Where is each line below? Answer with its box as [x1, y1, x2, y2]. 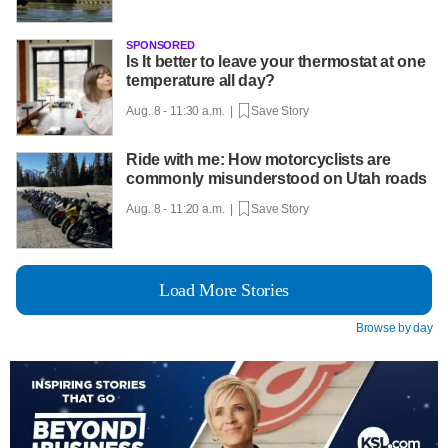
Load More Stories [158, 279, 290, 300]
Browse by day [355, 320, 433, 335]
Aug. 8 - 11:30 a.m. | [126, 103, 239, 118]
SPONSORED [126, 38, 195, 51]
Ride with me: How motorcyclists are [126, 151, 391, 169]
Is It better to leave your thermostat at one [126, 52, 426, 70]
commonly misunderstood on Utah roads [126, 170, 427, 188]
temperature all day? [126, 71, 276, 89]
